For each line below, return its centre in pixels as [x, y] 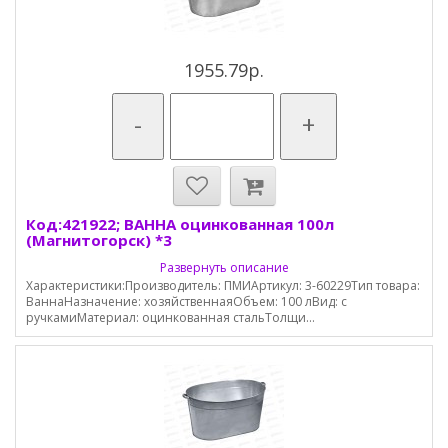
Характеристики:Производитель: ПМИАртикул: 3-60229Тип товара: [223, 285]
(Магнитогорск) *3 [99, 240]
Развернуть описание [224, 267]
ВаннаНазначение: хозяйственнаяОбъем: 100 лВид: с [186, 301]
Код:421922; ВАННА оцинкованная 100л [180, 224]
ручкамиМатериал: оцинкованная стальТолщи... [170, 317]
